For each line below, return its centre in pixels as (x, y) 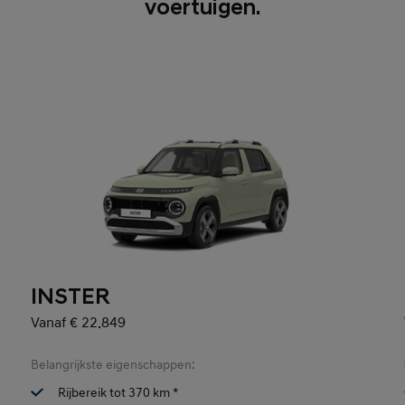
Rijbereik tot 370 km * (118, 392)
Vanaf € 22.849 (80, 323)
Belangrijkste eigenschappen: (113, 365)
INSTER (71, 297)
